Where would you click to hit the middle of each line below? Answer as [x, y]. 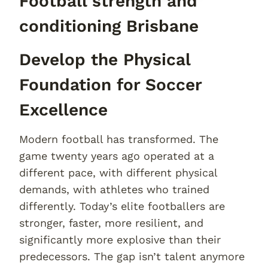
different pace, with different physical [118, 173]
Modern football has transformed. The [119, 139]
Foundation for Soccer [110, 85]
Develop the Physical [105, 60]
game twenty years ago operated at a [117, 156]
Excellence [63, 110]
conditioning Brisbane [109, 26]
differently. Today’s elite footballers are [122, 206]
